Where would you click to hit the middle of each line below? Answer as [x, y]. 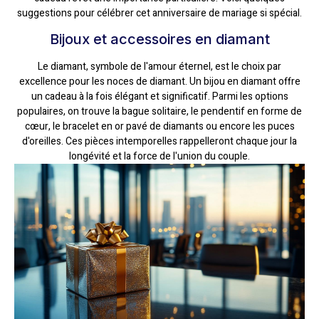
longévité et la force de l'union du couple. [159, 157]
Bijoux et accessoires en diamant [159, 40]
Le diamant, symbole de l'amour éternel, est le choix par [159, 67]
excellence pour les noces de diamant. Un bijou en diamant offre [159, 82]
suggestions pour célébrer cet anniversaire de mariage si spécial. [159, 13]
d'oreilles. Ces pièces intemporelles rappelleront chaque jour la [159, 142]
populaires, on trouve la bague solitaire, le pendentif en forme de [159, 112]
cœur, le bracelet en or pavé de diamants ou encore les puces [159, 127]
